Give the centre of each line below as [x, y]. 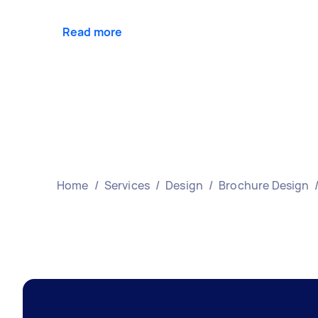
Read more [93, 32]
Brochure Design [264, 186]
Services [127, 186]
